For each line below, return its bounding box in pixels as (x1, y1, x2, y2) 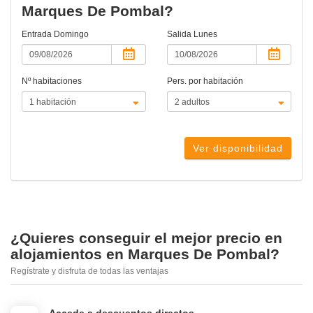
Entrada (22, 29, 54, 40)
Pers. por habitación (167, 76, 243, 87)
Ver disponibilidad (193, 143, 283, 154)
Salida (167, 29, 194, 40)
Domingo (54, 29, 89, 40)
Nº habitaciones (22, 76, 82, 87)
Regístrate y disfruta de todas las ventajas (10, 266, 168, 277)
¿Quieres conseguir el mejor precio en (10, 230, 282, 247)
